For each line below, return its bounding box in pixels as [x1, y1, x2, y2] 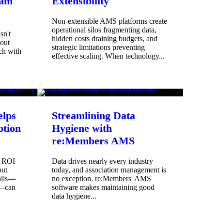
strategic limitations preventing [52, 43, 145, 52]
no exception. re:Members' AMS [52, 174, 151, 183]
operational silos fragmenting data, [52, 26, 156, 34]
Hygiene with [52, 122, 112, 135]
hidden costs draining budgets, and [52, 34, 157, 43]
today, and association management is [52, 166, 166, 174]
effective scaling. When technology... [52, 52, 165, 61]
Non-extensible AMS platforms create [52, 17, 167, 26]
